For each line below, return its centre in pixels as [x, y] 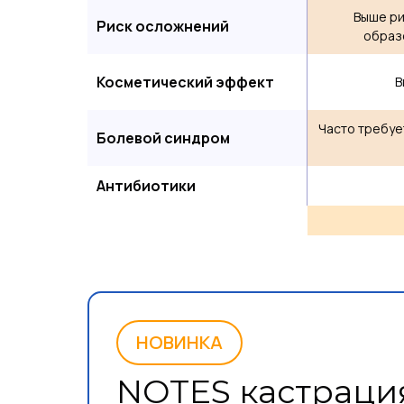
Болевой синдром [163, 138]
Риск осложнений [163, 26]
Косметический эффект [185, 82]
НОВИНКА [179, 342]
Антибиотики [146, 186]
